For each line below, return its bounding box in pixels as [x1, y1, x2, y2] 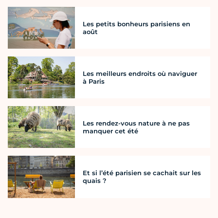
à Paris [83, 77, 105, 85]
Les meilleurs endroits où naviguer [83, 69, 197, 77]
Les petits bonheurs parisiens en [83, 19, 190, 28]
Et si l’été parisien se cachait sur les [83, 169, 201, 177]
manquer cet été [83, 127, 138, 135]
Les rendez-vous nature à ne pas [83, 119, 190, 127]
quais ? [83, 177, 107, 185]
